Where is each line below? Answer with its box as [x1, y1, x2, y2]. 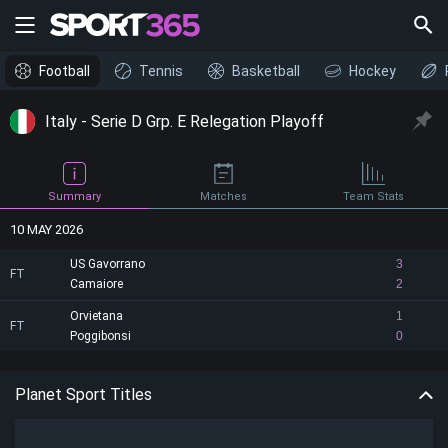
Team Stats [342, 190, 404, 203]
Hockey [349, 63, 396, 79]
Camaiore [70, 277, 123, 291]
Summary [48, 190, 102, 203]
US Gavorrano [70, 257, 145, 271]
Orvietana [70, 309, 123, 323]
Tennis [139, 63, 183, 79]
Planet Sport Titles [15, 385, 152, 404]
